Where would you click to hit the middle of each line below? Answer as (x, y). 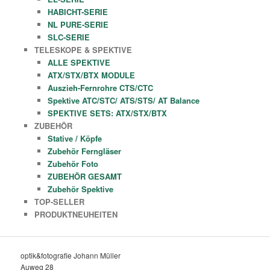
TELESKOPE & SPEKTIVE (83, 49)
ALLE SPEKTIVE (79, 62)
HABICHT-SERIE (78, 11)
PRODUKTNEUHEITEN (76, 214)
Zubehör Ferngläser (85, 151)
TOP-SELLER (59, 201)
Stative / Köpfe (75, 138)
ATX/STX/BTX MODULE (92, 75)
